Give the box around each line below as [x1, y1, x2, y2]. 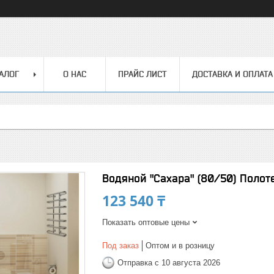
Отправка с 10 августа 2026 [117, 257, 220, 267]
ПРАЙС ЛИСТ [118, 69, 167, 79]
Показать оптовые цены [102, 218, 190, 227]
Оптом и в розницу [146, 241, 215, 250]
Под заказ [102, 241, 139, 250]
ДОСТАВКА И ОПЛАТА [192, 69, 273, 79]
